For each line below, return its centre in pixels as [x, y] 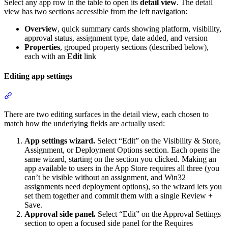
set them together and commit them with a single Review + [119, 196]
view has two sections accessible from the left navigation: [96, 11]
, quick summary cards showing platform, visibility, [139, 28]
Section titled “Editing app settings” [69, 96]
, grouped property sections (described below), [134, 47]
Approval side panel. [60, 214]
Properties [42, 47]
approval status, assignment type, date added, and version [116, 38]
